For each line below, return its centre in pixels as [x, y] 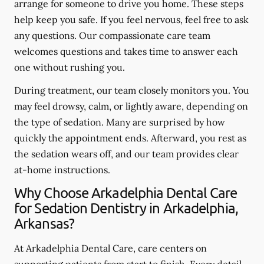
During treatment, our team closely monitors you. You [132, 90]
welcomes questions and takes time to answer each [126, 51]
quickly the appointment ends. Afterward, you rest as [130, 138]
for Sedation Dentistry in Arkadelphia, [126, 208]
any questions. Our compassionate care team [112, 35]
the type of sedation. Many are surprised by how [120, 122]
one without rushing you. [70, 67]
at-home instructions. [62, 170]
